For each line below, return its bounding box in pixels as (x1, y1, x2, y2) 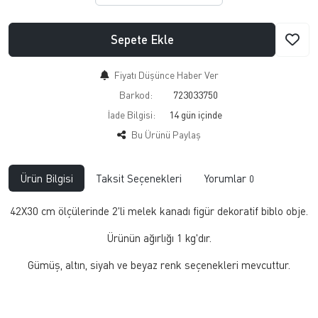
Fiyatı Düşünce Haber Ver (114, 68, 219, 81)
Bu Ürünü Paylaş (131, 128, 201, 141)
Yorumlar (204, 171, 249, 185)
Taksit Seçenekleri (96, 171, 182, 185)
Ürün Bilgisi (20, 171, 73, 185)
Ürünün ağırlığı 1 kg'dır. (106, 231, 212, 244)
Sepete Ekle (110, 31, 174, 47)
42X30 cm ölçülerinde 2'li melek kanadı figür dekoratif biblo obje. (10, 204, 308, 217)
